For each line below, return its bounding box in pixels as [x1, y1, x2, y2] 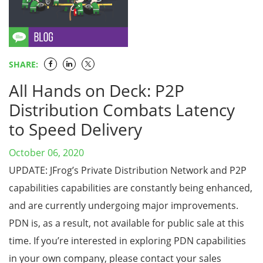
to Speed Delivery [9, 118, 142, 140]
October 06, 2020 [9, 146, 84, 159]
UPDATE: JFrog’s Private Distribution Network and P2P [9, 164, 247, 177]
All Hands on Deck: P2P [9, 79, 184, 102]
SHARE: [9, 59, 38, 70]
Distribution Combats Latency [9, 99, 235, 121]
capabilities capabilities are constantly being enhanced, [9, 181, 252, 194]
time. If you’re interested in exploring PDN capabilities [9, 234, 246, 247]
